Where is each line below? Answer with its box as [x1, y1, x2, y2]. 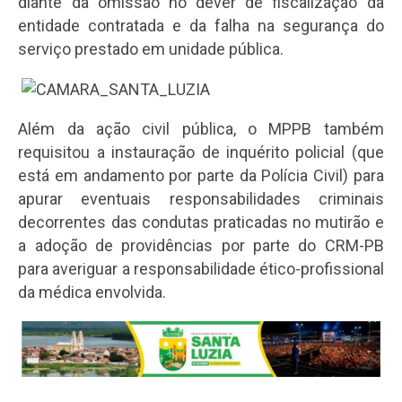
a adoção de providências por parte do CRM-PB [18, 236, 384, 256]
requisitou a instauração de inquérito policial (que [18, 143, 384, 162]
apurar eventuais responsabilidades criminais [18, 189, 384, 209]
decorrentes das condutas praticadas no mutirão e [18, 213, 384, 232]
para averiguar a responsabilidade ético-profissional [18, 259, 384, 279]
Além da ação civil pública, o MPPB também [18, 119, 384, 139]
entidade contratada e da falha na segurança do [18, 16, 384, 35]
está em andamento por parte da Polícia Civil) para [18, 166, 384, 186]
